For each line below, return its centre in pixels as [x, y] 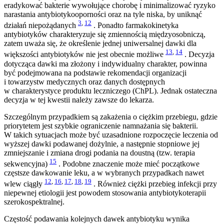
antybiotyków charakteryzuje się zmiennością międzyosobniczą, [105, 34]
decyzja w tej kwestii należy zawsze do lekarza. [79, 99]
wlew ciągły [24, 184]
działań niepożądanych [41, 25]
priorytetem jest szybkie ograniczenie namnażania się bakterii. [101, 125]
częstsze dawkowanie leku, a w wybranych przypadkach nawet [104, 173]
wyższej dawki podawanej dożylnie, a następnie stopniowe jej [102, 143]
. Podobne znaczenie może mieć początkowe [128, 164]
